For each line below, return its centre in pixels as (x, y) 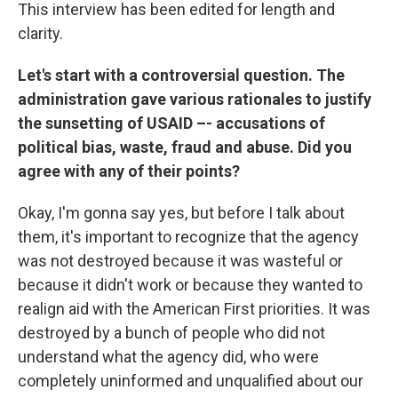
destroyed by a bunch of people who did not (171, 332)
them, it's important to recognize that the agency (188, 236)
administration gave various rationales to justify (195, 99)
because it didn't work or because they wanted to (190, 284)
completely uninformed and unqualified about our (191, 380)
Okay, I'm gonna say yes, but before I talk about (181, 212)
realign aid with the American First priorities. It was (194, 308)
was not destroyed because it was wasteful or (180, 260)
